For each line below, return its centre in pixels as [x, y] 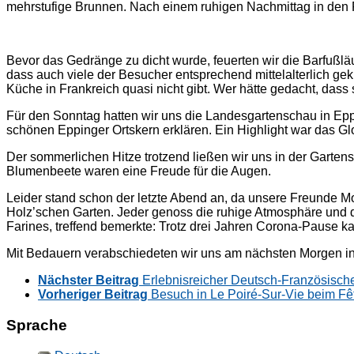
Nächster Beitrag [88, 281]
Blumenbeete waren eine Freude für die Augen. [139, 171]
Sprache [37, 326]
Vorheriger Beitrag [93, 295]
